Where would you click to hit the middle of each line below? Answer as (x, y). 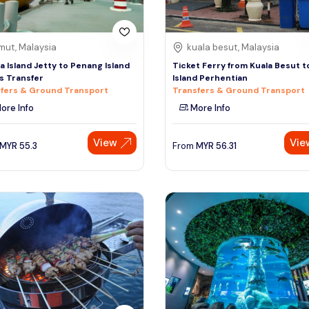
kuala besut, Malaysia (233, 48)
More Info (209, 108)
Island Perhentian (210, 78)
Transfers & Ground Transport (239, 91)
